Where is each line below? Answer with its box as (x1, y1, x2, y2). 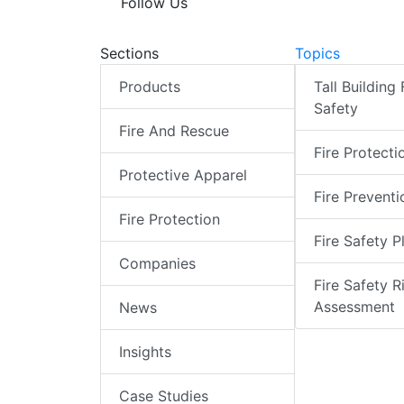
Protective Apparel (119, 166, 247, 185)
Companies (119, 254, 196, 273)
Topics (294, 44, 340, 63)
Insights (119, 343, 171, 362)
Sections (100, 44, 159, 63)
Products (119, 78, 180, 96)
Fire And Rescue (119, 122, 229, 141)
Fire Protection (119, 210, 220, 229)
